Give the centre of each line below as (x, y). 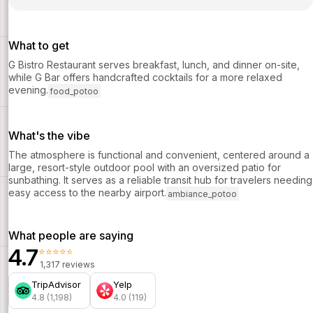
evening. (28, 90)
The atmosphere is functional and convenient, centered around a (159, 155)
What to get (39, 46)
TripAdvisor (56, 284)
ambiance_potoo (203, 194)
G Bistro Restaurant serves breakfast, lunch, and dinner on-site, (154, 65)
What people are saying (71, 235)
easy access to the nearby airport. (87, 193)
